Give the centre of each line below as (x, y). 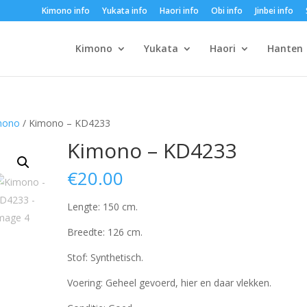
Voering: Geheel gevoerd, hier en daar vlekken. (170, 283)
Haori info (179, 11)
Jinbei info (274, 11)
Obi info (226, 11)
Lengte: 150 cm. (103, 207)
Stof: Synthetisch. (106, 257)
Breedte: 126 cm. (105, 232)
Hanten (285, 48)
